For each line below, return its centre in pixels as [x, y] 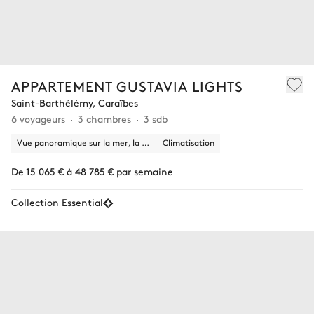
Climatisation [189, 142]
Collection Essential [57, 202]
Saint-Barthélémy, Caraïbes [75, 102]
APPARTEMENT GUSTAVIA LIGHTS [127, 86]
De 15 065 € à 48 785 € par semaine [92, 171]
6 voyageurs [38, 118]
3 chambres [104, 118]
